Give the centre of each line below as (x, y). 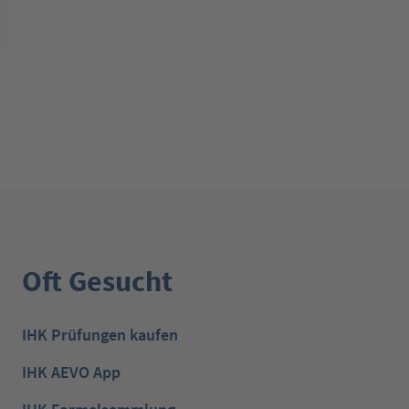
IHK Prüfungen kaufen (100, 335)
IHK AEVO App (71, 372)
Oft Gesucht (97, 282)
